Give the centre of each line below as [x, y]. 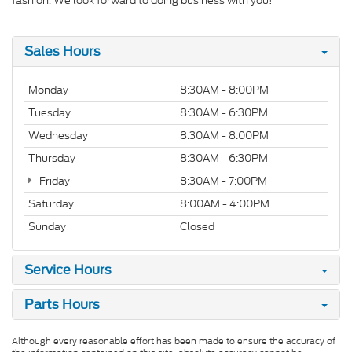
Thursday [52, 158]
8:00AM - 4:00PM [225, 203]
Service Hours [68, 269]
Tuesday [49, 112]
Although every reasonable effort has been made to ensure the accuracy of [174, 341]
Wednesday [58, 135]
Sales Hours [62, 51]
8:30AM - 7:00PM [224, 181]
